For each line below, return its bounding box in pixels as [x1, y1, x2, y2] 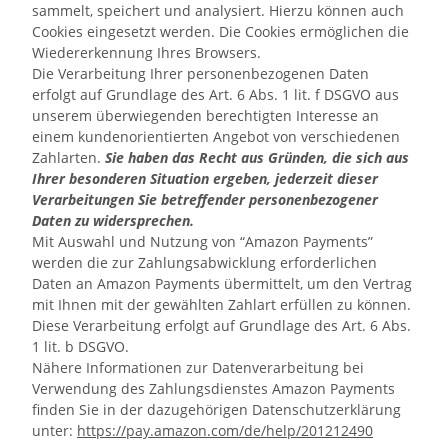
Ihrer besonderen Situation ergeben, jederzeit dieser [32, 169, 378, 188]
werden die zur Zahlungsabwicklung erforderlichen [32, 253, 377, 272]
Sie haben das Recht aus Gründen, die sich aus [105, 148, 409, 167]
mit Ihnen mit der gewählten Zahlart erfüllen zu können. [32, 295, 411, 314]
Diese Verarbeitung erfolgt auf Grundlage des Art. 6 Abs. [32, 316, 411, 335]
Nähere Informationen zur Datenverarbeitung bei [32, 358, 364, 377]
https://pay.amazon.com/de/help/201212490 [77, 421, 373, 440]
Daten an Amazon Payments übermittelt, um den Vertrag [32, 274, 412, 293]
